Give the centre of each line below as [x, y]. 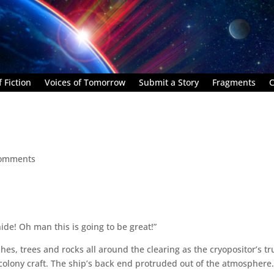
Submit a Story [169, 82]
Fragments [234, 82]
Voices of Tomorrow [85, 82]
